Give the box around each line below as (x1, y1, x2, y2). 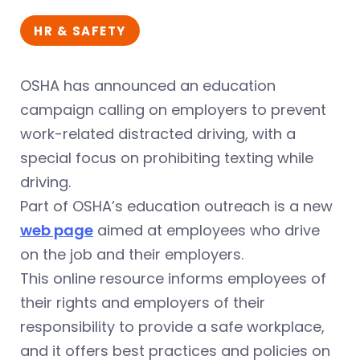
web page (20, 220, 93, 240)
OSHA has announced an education (20, 76, 276, 96)
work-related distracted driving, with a (20, 124, 296, 144)
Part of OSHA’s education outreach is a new (20, 196, 333, 216)
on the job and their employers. (20, 244, 243, 264)
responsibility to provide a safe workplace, (20, 317, 325, 337)
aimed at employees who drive (93, 220, 320, 240)
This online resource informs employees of (20, 268, 326, 288)
